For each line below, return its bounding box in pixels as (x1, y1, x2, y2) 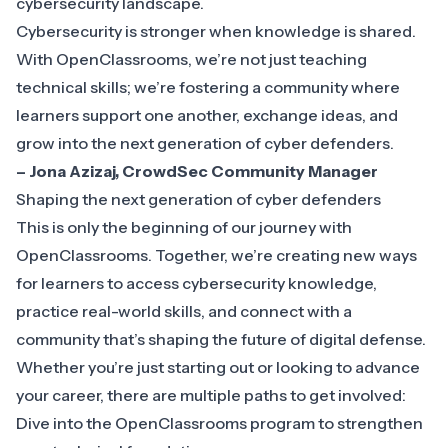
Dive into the (16, 413, 115, 434)
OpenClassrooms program (115, 413, 315, 434)
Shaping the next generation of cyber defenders (16, 189, 381, 210)
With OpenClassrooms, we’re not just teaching (16, 49, 367, 70)
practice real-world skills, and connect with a (16, 301, 352, 322)
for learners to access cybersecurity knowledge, (16, 273, 377, 294)
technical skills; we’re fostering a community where (16, 77, 400, 98)
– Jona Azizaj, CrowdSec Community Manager (16, 161, 378, 182)
